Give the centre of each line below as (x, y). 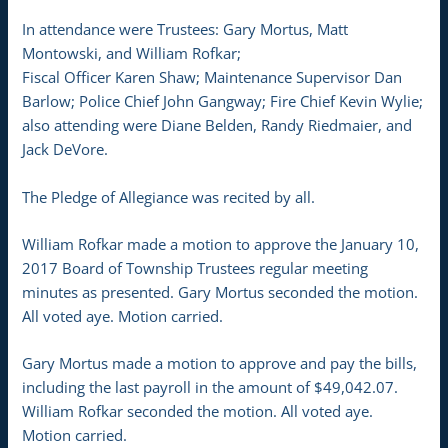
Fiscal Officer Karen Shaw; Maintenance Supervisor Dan (212, 77)
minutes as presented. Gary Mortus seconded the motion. (220, 291)
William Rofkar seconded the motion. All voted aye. (198, 411)
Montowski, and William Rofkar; (132, 53)
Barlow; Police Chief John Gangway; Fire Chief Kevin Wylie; (223, 101)
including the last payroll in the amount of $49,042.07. (210, 387)
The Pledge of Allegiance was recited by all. (169, 196)
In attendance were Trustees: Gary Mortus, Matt (185, 29)
